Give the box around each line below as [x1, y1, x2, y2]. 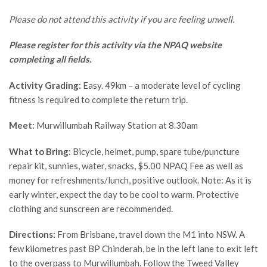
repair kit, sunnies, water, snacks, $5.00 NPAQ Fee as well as [9, 160, 243, 171]
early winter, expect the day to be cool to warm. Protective [9, 188, 239, 200]
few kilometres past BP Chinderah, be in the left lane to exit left [9, 243, 258, 254]
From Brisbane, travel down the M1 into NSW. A [55, 229, 245, 240]
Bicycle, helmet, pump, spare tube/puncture [71, 145, 240, 157]
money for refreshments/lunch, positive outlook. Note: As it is [9, 174, 252, 185]
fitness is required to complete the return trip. [9, 94, 188, 105]
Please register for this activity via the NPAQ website [9, 39, 222, 51]
